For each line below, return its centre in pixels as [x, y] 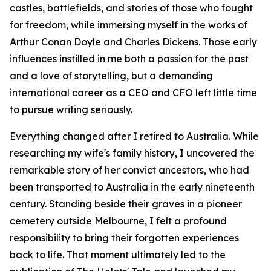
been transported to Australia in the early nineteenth [132, 187]
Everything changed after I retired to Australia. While [134, 136]
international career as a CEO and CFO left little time [133, 93]
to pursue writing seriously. [71, 110]
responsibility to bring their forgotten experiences [124, 238]
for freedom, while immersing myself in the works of [129, 25]
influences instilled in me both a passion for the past [129, 59]
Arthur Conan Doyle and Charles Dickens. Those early [133, 42]
